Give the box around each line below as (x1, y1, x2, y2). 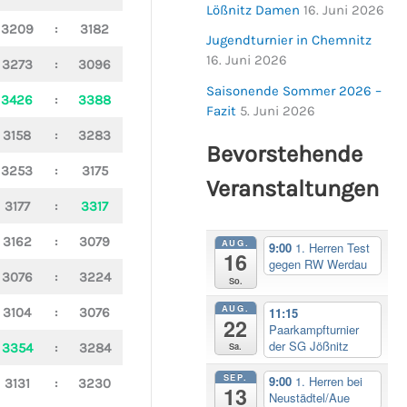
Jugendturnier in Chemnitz (206, 32, 372, 49)
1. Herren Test (294, 238, 370, 256)
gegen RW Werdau (268, 254, 367, 273)
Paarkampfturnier (268, 321, 359, 339)
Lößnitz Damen (206, 2, 301, 18)
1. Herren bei (294, 372, 362, 391)
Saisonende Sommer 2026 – (206, 82, 382, 99)
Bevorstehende (206, 141, 363, 168)
